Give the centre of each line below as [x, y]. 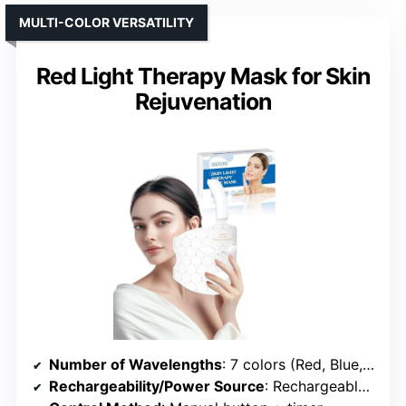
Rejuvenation [203, 101]
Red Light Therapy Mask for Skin [203, 76]
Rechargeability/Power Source [157, 386]
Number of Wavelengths [135, 364]
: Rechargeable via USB [311, 386]
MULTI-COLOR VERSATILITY [106, 22]
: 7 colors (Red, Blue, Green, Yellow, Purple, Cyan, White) [292, 364]
